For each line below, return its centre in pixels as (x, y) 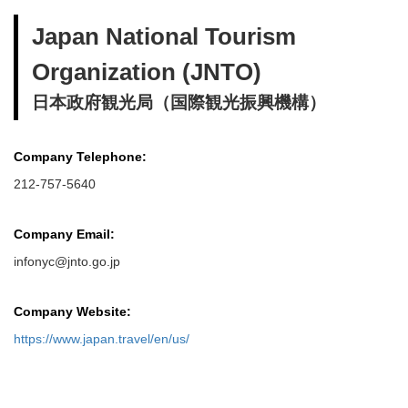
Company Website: (72, 311)
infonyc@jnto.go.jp (67, 261)
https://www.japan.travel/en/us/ (102, 339)
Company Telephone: (80, 157)
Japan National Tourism (164, 36)
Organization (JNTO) (147, 72)
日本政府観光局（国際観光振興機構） (179, 102)
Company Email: (64, 234)
